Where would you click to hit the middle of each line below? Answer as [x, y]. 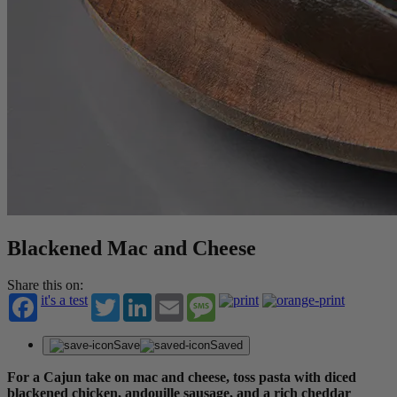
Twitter [140, 300]
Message [240, 300]
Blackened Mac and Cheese [132, 248]
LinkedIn [177, 300]
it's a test [64, 300]
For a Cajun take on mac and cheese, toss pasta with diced [182, 378]
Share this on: [45, 285]
